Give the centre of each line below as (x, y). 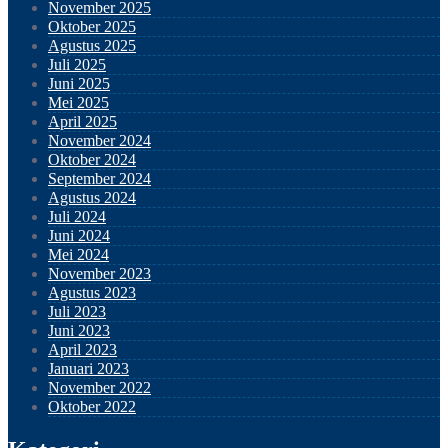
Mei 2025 (78, 102)
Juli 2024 (77, 216)
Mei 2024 (78, 254)
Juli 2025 (77, 64)
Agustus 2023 (92, 292)
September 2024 (99, 178)
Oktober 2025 (92, 26)
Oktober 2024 (92, 159)
